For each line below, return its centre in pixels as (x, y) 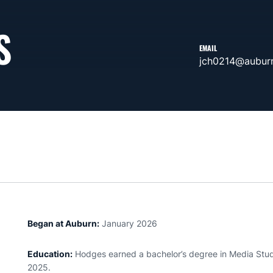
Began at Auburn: (64, 223)
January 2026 (129, 223)
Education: (50, 254)
